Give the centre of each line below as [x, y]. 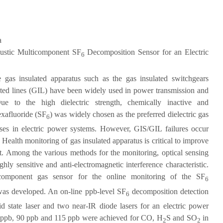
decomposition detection [169, 191]
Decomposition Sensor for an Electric [147, 52]
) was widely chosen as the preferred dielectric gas [129, 114]
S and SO [181, 218]
